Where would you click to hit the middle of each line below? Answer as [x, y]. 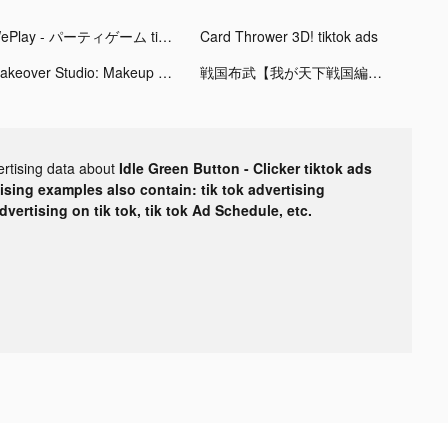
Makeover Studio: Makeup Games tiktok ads [164, 71]
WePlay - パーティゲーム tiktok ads [164, 35]
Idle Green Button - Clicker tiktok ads [245, 167]
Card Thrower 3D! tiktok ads [288, 35]
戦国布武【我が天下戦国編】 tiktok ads [374, 71]
